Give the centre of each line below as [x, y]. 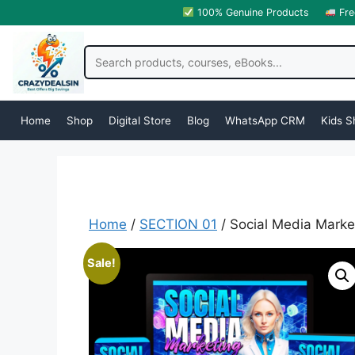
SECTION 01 [178, 224]
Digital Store [140, 120]
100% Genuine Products [251, 12]
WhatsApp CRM [265, 120]
